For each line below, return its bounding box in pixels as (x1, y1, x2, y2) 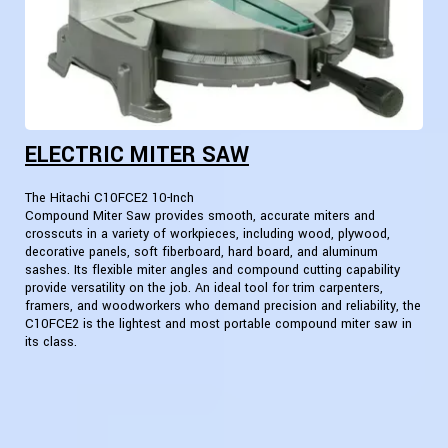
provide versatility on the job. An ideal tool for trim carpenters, (25, 279, 383, 298)
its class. (25, 333, 77, 352)
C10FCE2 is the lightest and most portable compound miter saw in (25, 315, 412, 334)
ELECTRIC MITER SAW (25, 139, 249, 172)
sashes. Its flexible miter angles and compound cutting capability (25, 261, 400, 280)
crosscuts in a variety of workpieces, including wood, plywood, (25, 225, 390, 244)
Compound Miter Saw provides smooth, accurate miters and (25, 207, 375, 226)
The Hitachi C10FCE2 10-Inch (25, 189, 194, 208)
